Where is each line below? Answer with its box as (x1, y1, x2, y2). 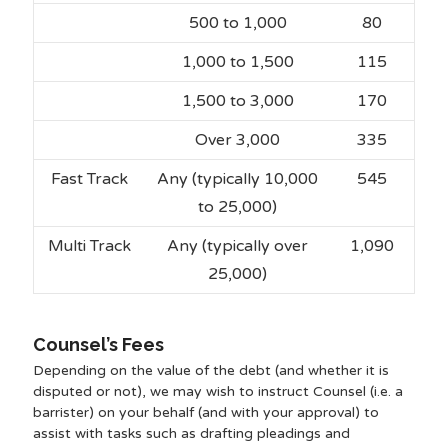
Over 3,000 (195, 130, 281, 150)
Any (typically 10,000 (157, 169, 319, 189)
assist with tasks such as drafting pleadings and (32, 425, 350, 442)
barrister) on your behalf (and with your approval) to (32, 404, 379, 421)
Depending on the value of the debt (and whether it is (32, 362, 389, 379)
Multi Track (48, 236, 132, 256)
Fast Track (51, 169, 129, 189)
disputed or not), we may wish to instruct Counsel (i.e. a (32, 383, 403, 400)
